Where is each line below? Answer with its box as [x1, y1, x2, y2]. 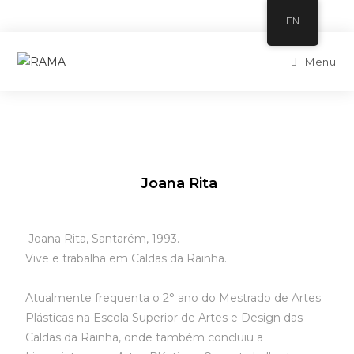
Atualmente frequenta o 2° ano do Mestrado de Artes [25, 291, 322, 305]
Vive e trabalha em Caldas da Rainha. [25, 251, 228, 265]
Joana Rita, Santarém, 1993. [25, 232, 180, 246]
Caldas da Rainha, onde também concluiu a [25, 330, 264, 345]
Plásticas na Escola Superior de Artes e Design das [25, 311, 303, 325]
